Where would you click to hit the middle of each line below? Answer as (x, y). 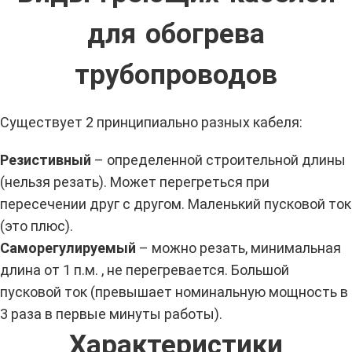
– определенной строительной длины (218, 160)
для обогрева (176, 34)
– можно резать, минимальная (238, 248)
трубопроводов (176, 75)
